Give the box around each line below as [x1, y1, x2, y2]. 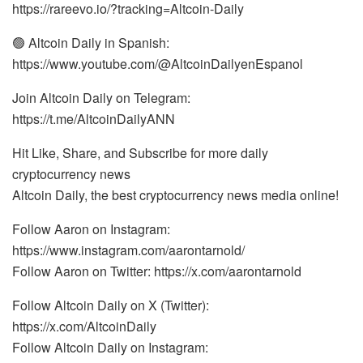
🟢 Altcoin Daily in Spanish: [12, 33, 169, 53]
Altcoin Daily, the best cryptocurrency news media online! [12, 186, 339, 205]
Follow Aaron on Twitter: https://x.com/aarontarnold [12, 262, 301, 281]
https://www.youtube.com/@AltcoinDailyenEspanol [12, 54, 303, 74]
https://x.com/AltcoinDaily [12, 317, 156, 336]
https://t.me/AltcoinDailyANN [12, 109, 175, 129]
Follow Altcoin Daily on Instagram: [12, 338, 208, 357]
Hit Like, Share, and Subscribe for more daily [12, 143, 268, 163]
